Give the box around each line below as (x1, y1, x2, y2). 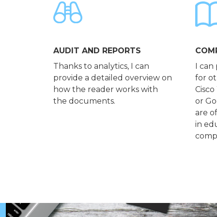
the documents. (53, 96, 115, 106)
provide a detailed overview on (53, 73, 172, 82)
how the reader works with (53, 84, 158, 94)
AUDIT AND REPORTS (53, 46, 141, 55)
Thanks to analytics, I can (53, 61, 149, 71)
